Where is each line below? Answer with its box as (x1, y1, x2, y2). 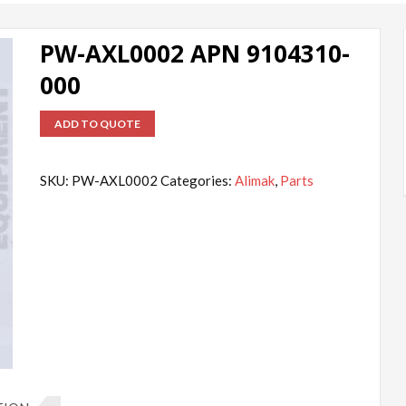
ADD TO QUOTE (54, 117, 141, 131)
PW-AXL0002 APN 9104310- (40, 37, 351, 71)
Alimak (235, 172, 275, 189)
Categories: (160, 172, 236, 189)
